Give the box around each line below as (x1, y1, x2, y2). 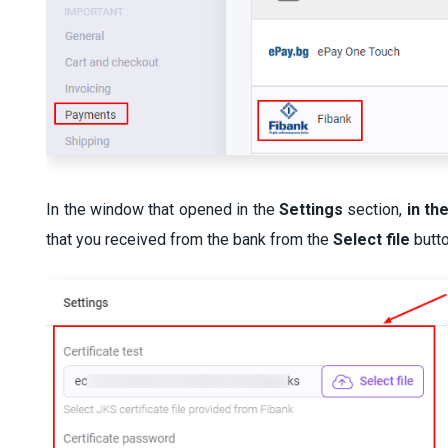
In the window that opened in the (46, 200, 279, 220)
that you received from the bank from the (46, 230, 334, 250)
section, (347, 200, 407, 220)
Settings (278, 200, 348, 220)
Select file (333, 230, 415, 250)
